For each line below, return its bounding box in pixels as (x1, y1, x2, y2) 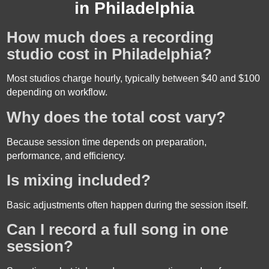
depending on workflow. (7, 87, 108, 98)
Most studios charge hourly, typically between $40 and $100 (7, 73, 261, 84)
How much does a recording (7, 28, 214, 46)
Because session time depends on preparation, (7, 136, 207, 147)
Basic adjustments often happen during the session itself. (7, 199, 249, 210)
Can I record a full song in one (7, 221, 229, 238)
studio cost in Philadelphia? (7, 45, 213, 62)
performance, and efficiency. (7, 150, 126, 161)
